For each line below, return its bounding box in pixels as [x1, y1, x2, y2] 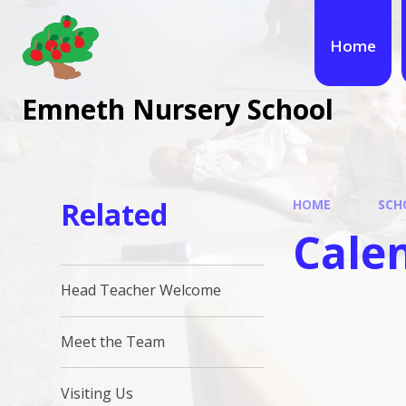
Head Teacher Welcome [61, 280, 222, 301]
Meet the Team [61, 331, 166, 352]
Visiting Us [61, 382, 134, 403]
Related [61, 194, 169, 234]
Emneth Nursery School [22, 90, 333, 128]
